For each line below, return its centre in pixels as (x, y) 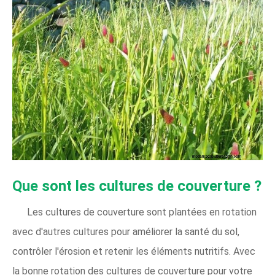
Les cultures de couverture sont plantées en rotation (142, 212)
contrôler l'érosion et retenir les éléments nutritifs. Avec (134, 252)
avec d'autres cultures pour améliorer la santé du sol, (126, 232)
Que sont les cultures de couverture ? (137, 186)
